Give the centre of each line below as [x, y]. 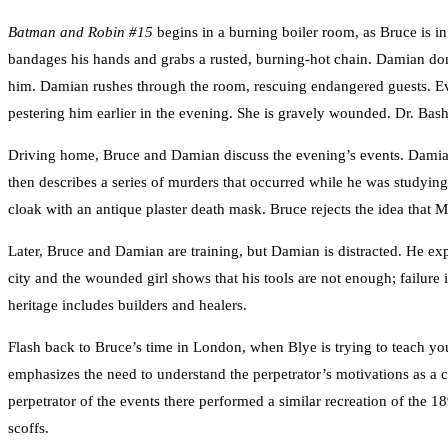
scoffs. [28, 427]
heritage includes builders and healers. [127, 304]
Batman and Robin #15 [80, 31]
